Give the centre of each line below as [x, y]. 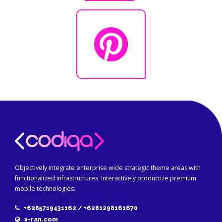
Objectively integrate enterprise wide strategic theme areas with [108, 168]
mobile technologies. [45, 189]
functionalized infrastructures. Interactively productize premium [106, 178]
